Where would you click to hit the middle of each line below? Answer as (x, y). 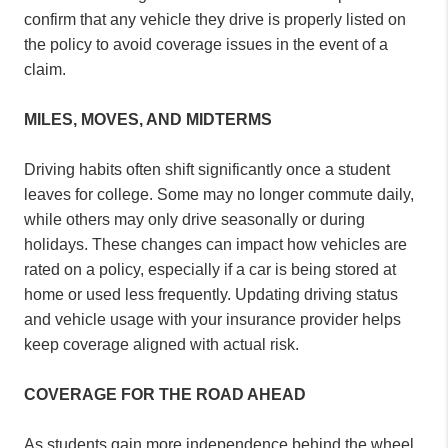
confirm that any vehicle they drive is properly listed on (215, 19)
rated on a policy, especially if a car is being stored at (210, 269)
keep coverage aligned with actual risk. (161, 344)
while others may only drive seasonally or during (194, 219)
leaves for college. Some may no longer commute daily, (219, 194)
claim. (45, 69)
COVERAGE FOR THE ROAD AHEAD (165, 394)
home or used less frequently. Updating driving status (211, 294)
